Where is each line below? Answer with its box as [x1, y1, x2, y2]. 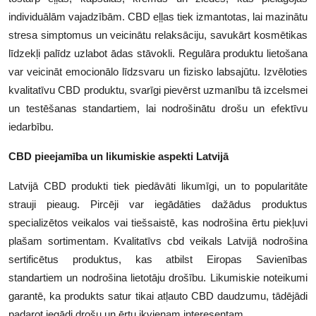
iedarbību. [8, 120, 54, 133]
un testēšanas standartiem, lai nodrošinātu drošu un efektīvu [8, 102, 308, 114]
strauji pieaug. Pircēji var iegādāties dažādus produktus [8, 197, 308, 210]
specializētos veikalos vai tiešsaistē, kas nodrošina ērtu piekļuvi [8, 216, 308, 229]
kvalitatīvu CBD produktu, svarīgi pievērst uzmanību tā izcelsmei [8, 83, 308, 96]
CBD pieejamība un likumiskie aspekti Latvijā [8, 150, 229, 162]
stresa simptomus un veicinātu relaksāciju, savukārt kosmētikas [8, 28, 308, 41]
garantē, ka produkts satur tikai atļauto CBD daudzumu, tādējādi [8, 289, 308, 302]
